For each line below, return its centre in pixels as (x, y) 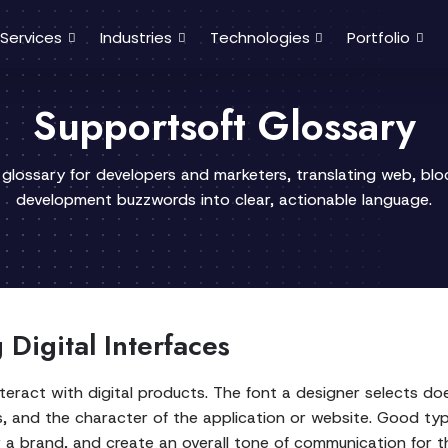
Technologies (259, 37)
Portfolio (379, 37)
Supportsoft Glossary (224, 126)
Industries (136, 37)
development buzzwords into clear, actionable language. (224, 199)
